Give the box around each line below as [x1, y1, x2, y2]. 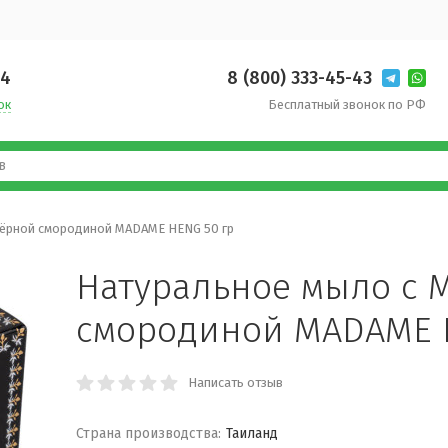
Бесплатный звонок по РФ [267, 97, 426, 112]
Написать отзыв [187, 375, 283, 390]
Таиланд [226, 425, 279, 442]
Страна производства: [75, 425, 221, 442]
